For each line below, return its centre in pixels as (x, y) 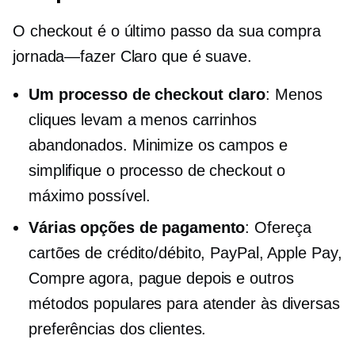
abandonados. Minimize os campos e (158, 145)
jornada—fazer (64, 56)
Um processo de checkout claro (147, 94)
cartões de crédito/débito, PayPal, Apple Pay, (185, 253)
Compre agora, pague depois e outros (161, 278)
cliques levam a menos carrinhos (143, 120)
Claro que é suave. (183, 56)
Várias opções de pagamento (137, 227)
